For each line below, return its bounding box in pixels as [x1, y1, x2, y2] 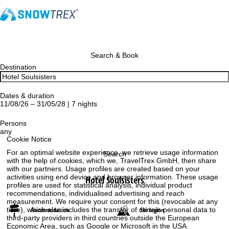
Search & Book [90, 51, 139, 59]
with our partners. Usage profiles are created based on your [7, 164, 200, 173]
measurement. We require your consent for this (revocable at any [7, 197, 218, 205]
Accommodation [31, 205, 69, 214]
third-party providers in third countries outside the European [7, 213, 200, 222]
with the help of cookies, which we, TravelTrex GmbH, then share [7, 156, 217, 165]
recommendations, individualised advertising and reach [7, 189, 185, 197]
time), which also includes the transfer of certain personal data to [7, 205, 216, 214]
